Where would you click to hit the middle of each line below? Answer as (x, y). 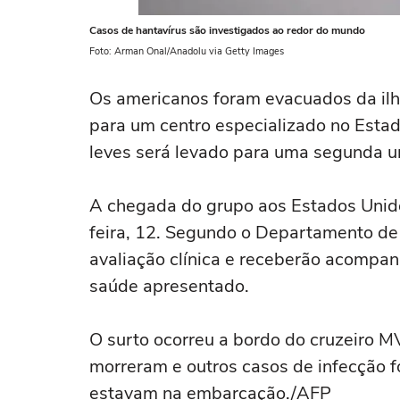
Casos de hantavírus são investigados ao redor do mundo (227, 30)
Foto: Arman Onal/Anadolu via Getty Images (187, 51)
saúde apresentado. (169, 286)
